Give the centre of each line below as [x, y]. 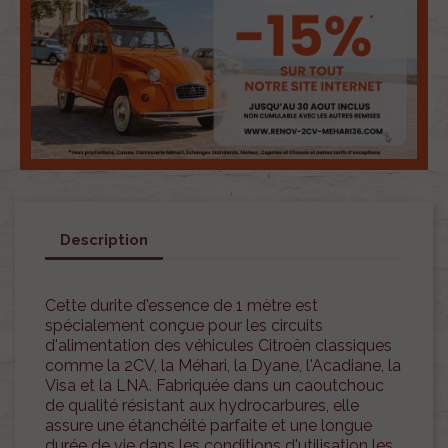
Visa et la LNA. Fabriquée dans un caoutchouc [214, 386]
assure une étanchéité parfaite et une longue [208, 426]
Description [104, 239]
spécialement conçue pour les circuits [184, 326]
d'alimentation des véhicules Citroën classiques [218, 346]
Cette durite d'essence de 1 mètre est [181, 306]
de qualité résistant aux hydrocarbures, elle [202, 406]
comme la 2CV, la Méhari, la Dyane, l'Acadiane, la [223, 366]
